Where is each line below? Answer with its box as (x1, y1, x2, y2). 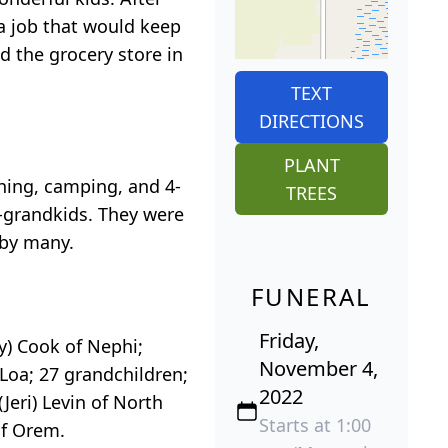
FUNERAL (251, 279, 372, 313)
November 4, (259, 354, 378, 382)
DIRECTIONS (259, 108, 364, 133)
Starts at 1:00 (259, 412, 371, 437)
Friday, (259, 326, 319, 354)
